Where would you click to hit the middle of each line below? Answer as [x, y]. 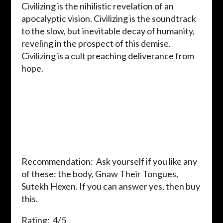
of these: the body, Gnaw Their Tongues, [100, 174]
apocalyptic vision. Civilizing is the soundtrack [109, 19]
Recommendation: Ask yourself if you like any [109, 162]
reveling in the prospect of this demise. [96, 44]
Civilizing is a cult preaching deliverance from [108, 56]
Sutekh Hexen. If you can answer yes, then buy [111, 186]
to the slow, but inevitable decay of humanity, [108, 31]
